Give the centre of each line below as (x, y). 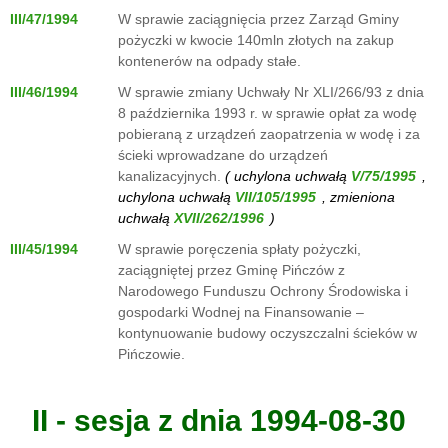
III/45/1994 (44, 249)
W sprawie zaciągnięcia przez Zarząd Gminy (258, 19)
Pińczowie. (151, 354)
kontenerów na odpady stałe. (209, 61)
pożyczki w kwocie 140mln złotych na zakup (256, 40)
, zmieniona (358, 197)
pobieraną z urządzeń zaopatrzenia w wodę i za (269, 134)
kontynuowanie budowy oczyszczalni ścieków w (267, 333)
